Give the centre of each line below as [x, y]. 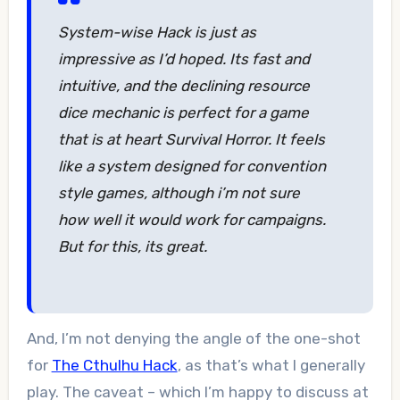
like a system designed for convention [192, 167]
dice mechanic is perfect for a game [183, 113]
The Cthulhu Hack [114, 366]
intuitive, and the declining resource [183, 86]
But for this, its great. [132, 247]
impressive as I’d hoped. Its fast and [183, 59]
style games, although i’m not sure [179, 193]
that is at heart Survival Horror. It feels [191, 140]
